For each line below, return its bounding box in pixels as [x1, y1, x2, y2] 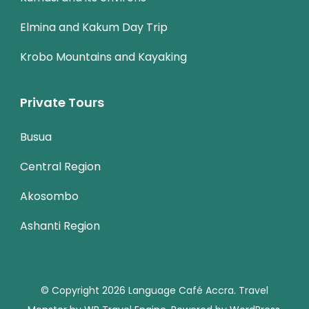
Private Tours [20, 94, 104, 112]
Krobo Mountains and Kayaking [20, 49, 187, 66]
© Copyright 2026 [41, 283, 128, 298]
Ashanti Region [20, 218, 100, 235]
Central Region [20, 159, 101, 175]
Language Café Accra [128, 283, 234, 298]
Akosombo [20, 188, 79, 205]
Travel [239, 283, 268, 298]
